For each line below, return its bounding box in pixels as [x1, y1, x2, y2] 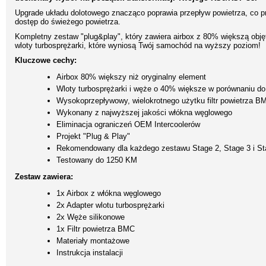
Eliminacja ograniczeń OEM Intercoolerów [56, 120, 200, 129]
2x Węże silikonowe [56, 213, 125, 222]
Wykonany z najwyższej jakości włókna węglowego [56, 108, 232, 118]
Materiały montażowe [56, 236, 129, 246]
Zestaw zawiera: [15, 172, 73, 182]
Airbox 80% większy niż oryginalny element [56, 72, 206, 82]
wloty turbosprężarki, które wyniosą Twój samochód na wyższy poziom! [15, 41, 261, 50]
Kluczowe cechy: [15, 56, 77, 65]
